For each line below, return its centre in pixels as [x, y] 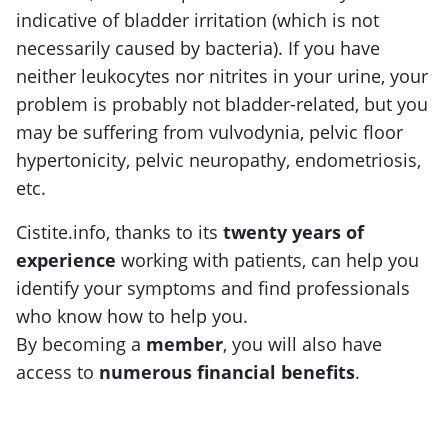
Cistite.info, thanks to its [119, 231]
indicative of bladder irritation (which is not [197, 19]
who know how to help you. [132, 315]
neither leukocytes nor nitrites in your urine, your [222, 75]
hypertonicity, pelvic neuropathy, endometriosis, [218, 159]
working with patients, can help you [267, 259]
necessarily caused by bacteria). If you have [198, 47]
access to [57, 371]
